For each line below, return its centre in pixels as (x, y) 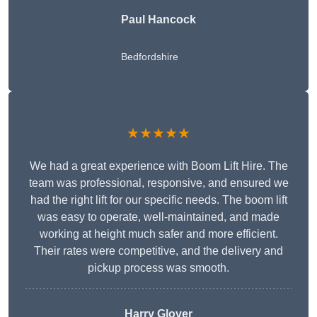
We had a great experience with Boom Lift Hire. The (158, 166)
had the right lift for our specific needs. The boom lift (158, 200)
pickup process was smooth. (158, 268)
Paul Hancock (158, 20)
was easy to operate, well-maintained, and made (158, 217)
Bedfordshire (150, 57)
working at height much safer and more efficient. (158, 234)
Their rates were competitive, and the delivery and (158, 251)
